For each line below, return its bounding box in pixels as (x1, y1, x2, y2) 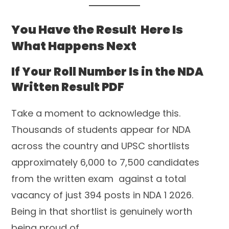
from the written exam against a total (11, 172, 187, 185)
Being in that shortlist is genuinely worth (11, 204, 193, 218)
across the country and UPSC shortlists (11, 139, 190, 152)
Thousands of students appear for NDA (11, 123, 191, 136)
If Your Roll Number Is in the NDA (11, 63, 204, 80)
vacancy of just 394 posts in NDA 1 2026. (11, 188, 194, 201)
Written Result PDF (11, 79, 125, 95)
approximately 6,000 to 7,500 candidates (11, 155, 200, 169)
